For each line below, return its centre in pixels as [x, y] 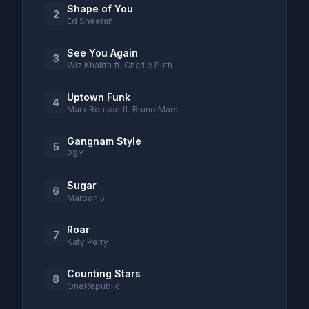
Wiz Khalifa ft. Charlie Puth [120, 65]
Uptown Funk [99, 97]
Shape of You [100, 9]
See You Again [102, 53]
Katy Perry [88, 242]
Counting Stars [104, 273]
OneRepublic [93, 286]
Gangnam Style [104, 141]
